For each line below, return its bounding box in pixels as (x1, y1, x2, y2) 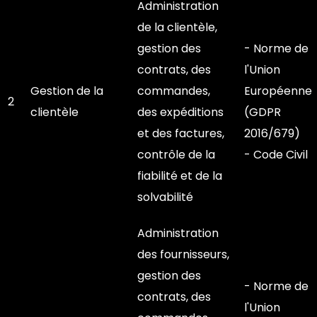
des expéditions (137, 104, 224, 120)
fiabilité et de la (137, 168, 222, 184)
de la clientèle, (137, 19, 217, 35)
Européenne (244, 83, 312, 99)
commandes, (137, 83, 210, 99)
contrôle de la (137, 146, 215, 163)
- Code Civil (244, 146, 308, 163)
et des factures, (137, 125, 224, 142)
